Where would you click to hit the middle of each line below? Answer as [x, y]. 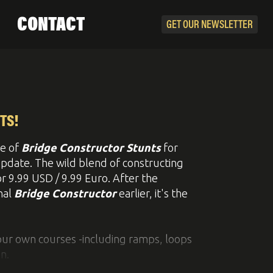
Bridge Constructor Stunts [91, 147]
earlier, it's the [152, 193]
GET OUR [184, 26]
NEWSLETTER [227, 26]
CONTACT [51, 26]
